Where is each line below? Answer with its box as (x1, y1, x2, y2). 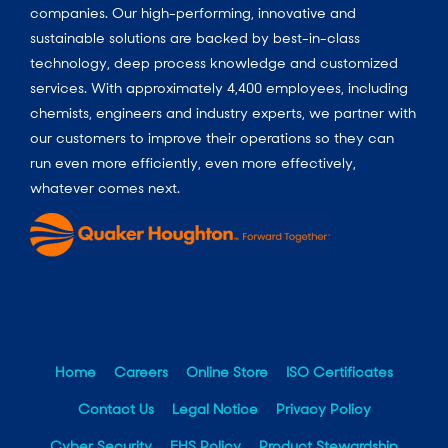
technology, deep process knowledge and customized (30, 53, 398, 72)
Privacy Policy (275, 400, 371, 419)
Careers (114, 363, 168, 382)
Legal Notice (171, 400, 258, 419)
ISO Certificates (286, 363, 393, 382)
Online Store (186, 363, 268, 382)
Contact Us (77, 400, 154, 419)
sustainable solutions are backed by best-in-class (30, 28, 360, 47)
